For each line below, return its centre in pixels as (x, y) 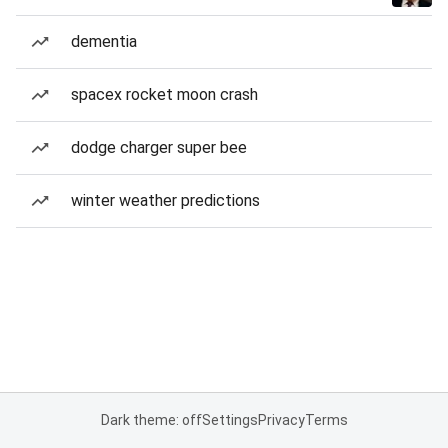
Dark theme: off (151, 420)
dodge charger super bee (159, 147)
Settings (229, 420)
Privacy (281, 420)
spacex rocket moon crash (164, 94)
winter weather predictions (165, 200)
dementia (104, 41)
